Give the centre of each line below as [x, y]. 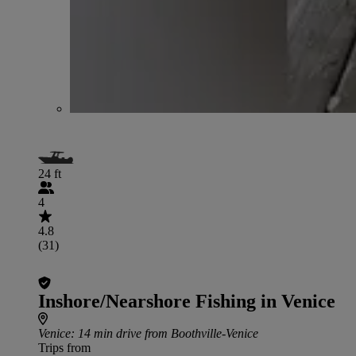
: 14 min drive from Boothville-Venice [164, 333]
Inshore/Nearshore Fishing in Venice [187, 301]
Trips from [64, 347]
